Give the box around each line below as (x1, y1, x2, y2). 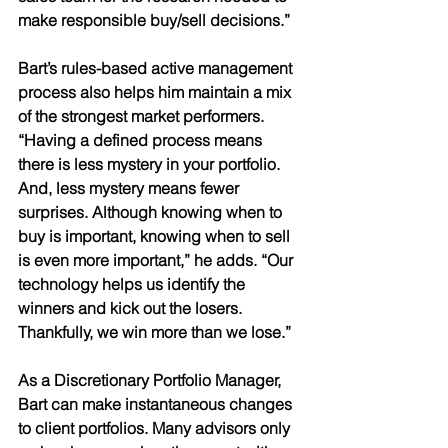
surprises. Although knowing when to (18, 201, 286, 222)
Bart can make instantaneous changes (18, 393, 296, 414)
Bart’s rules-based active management (18, 57, 296, 78)
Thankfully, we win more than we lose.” (18, 321, 295, 342)
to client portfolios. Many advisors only (18, 417, 294, 438)
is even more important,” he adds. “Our (18, 249, 297, 270)
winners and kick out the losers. (18, 297, 246, 318)
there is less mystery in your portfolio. (18, 153, 284, 174)
